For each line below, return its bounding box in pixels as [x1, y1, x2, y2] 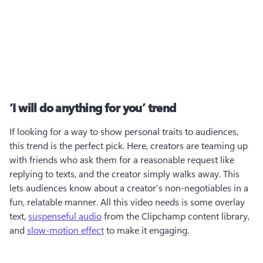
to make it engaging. [104, 224, 189, 236]
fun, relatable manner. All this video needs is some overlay [9, 195, 245, 208]
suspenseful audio [28, 210, 102, 222]
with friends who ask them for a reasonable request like [9, 153, 234, 166]
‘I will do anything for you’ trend [9, 99, 176, 115]
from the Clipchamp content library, [102, 210, 249, 222]
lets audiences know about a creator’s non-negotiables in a [9, 181, 248, 194]
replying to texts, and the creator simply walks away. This [9, 167, 240, 180]
